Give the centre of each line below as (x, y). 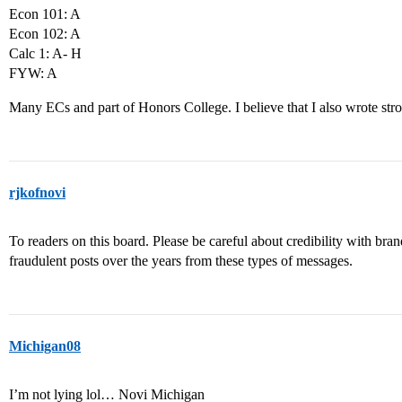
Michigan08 (45, 346)
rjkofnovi (37, 192)
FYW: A (33, 73)
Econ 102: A (45, 34)
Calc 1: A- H (45, 53)
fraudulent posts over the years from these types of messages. (181, 261)
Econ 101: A (45, 14)
